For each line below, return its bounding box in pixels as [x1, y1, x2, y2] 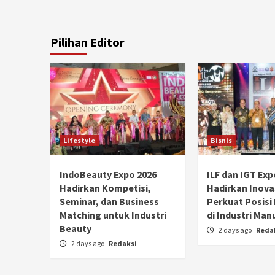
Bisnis [211, 135, 232, 145]
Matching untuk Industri [60, 208, 166, 221]
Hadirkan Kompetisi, [60, 181, 151, 194]
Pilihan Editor [50, 34, 125, 50]
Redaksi [109, 238, 137, 248]
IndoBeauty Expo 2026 [60, 168, 157, 180]
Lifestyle [63, 135, 95, 145]
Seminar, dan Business [60, 195, 159, 207]
